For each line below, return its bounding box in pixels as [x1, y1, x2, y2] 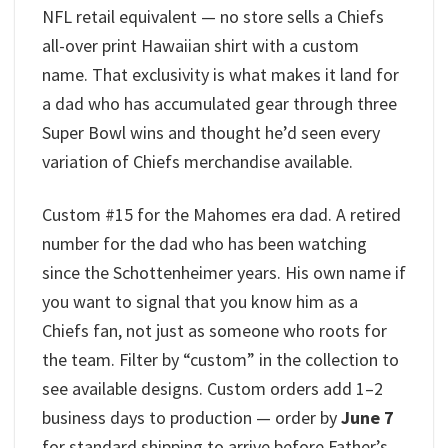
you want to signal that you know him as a [42, 289, 358, 313]
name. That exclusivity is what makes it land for [42, 63, 399, 87]
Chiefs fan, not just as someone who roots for [42, 318, 387, 342]
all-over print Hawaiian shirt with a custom [42, 34, 359, 58]
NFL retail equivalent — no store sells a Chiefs [42, 5, 384, 29]
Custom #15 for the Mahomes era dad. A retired [42, 202, 401, 226]
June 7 [341, 405, 394, 429]
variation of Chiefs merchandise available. [42, 150, 353, 174]
